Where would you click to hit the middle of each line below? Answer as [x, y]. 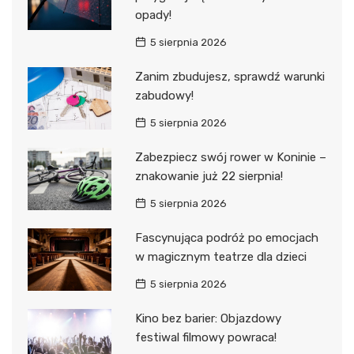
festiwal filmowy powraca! [205, 337]
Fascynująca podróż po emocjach [226, 237]
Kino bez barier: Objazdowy [208, 318]
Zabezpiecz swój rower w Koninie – [230, 157]
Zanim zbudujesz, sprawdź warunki [230, 76]
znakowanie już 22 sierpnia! [209, 176]
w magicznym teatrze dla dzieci [220, 256]
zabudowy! [164, 95]
